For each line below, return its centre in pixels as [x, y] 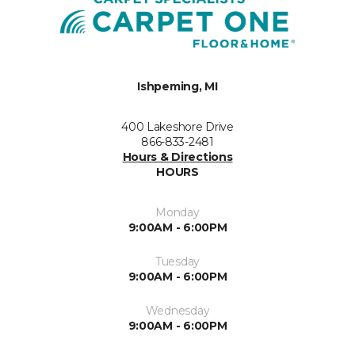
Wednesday [177, 311]
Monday [177, 212]
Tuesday [177, 261]
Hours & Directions [177, 157]
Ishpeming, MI [177, 86]
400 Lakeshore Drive [177, 127]
